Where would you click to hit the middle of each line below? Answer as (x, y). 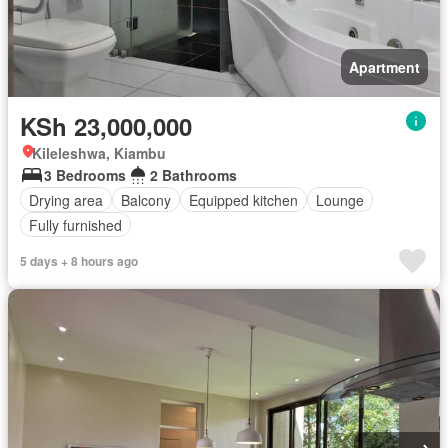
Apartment (384, 67)
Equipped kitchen (243, 199)
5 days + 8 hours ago (79, 261)
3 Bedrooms (85, 175)
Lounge (340, 199)
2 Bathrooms (193, 175)
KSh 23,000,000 (106, 126)
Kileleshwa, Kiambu (99, 153)
